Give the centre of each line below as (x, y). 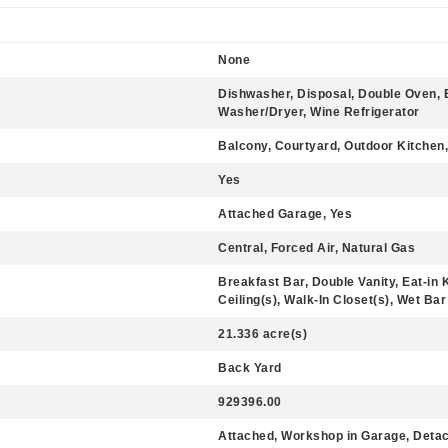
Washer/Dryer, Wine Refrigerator (319, 112)
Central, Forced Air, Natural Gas (316, 248)
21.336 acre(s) (262, 334)
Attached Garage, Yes (285, 214)
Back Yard (250, 368)
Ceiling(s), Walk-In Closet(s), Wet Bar (332, 300)
